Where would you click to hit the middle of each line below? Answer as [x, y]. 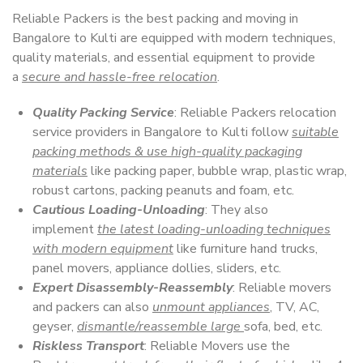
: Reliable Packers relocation [255, 113]
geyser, [55, 327]
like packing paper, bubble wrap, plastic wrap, [217, 171]
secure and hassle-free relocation [120, 77]
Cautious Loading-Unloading [119, 210]
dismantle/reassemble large [160, 327]
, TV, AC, [295, 307]
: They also [237, 210]
